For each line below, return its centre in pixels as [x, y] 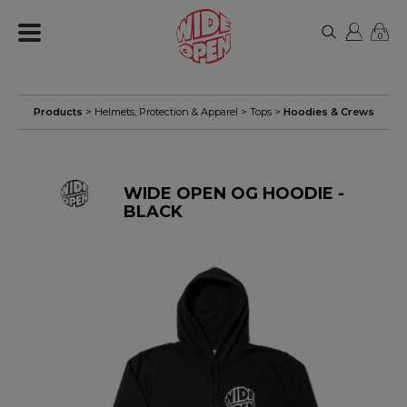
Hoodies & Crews [328, 112]
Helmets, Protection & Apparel [166, 112]
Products [58, 112]
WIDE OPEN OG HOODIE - [234, 194]
